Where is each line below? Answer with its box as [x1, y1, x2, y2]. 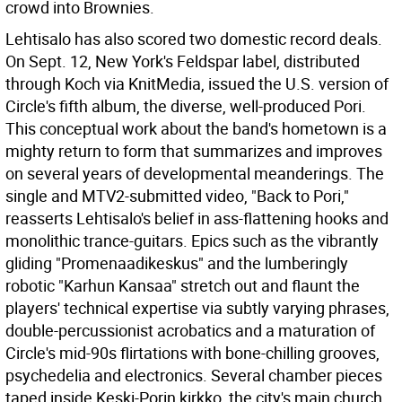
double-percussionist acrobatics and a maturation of [5, 319, 375, 341]
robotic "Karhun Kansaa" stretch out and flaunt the [5, 275, 360, 296]
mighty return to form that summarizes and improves [5, 140, 382, 162]
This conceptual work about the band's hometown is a [5, 118, 387, 139]
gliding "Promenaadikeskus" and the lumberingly [5, 252, 348, 274]
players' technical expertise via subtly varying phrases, [5, 297, 389, 319]
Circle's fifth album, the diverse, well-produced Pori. [5, 95, 366, 117]
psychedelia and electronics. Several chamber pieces [5, 364, 382, 386]
